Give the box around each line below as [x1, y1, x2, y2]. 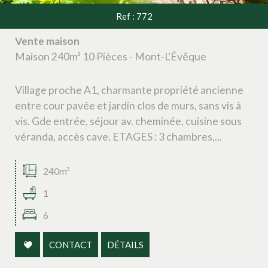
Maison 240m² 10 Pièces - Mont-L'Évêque [15, 50, 206, 63]
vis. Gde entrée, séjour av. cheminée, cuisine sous [15, 114, 242, 127]
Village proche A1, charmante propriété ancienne [15, 83, 243, 96]
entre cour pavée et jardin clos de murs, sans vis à [15, 99, 241, 112]
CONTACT [49, 239, 92, 250]
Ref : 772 [115, 10, 153, 22]
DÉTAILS [107, 239, 144, 250]
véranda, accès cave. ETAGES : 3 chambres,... [15, 130, 222, 143]
